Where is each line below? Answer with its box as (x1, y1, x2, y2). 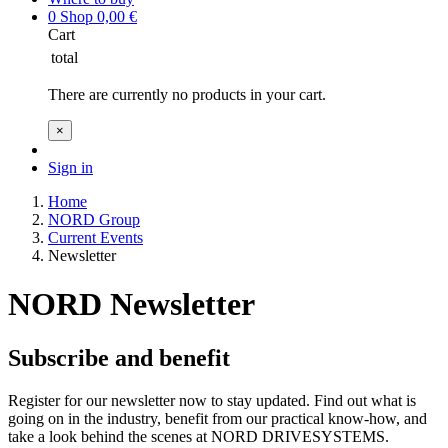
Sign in (48, 159, 93, 176)
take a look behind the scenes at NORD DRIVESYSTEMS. (8, 427, 389, 445)
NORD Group (48, 211, 140, 228)
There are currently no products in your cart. (48, 86, 326, 103)
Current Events (48, 229, 143, 246)
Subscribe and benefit (8, 344, 230, 371)
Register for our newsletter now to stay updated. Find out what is (8, 391, 416, 409)
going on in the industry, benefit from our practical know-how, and (8, 409, 427, 427)
